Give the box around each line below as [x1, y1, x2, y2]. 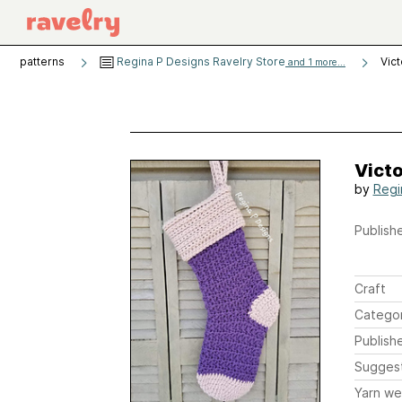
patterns [20, 55, 65, 68]
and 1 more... [285, 57, 345, 68]
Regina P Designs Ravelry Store [114, 55, 285, 68]
